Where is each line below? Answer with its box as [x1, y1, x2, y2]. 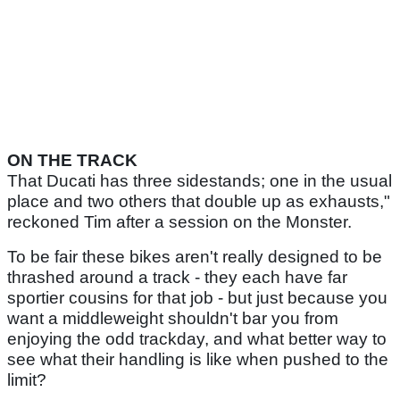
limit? [7, 370, 46, 389]
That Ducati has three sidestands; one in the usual [7, 171, 392, 190]
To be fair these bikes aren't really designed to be [7, 246, 382, 266]
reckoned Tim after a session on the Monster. [7, 212, 352, 231]
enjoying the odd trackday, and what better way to [7, 329, 387, 348]
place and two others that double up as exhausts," [7, 191, 390, 211]
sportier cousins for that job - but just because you [7, 287, 387, 307]
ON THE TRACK [7, 150, 137, 170]
